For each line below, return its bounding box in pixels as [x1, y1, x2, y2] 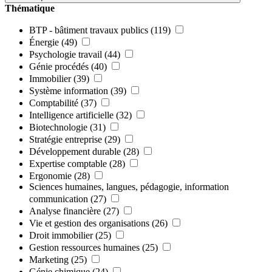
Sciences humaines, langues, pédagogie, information [29, 181, 229, 192]
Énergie [29, 36, 59, 47]
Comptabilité [29, 97, 78, 108]
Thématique [5, 2, 55, 13]
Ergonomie [29, 170, 72, 181]
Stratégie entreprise [29, 134, 102, 144]
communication [29, 193, 88, 204]
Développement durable [29, 146, 121, 157]
